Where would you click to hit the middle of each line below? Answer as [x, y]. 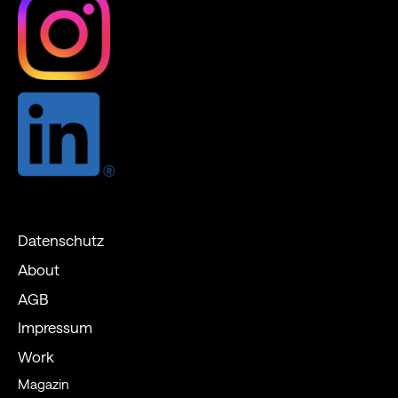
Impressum [55, 326]
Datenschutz [60, 239]
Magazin [43, 383]
